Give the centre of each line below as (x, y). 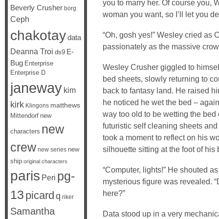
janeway (36, 88)
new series (52, 150)
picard (40, 195)
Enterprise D (28, 73)
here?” (114, 193)
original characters (45, 161)
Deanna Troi (32, 51)
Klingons (37, 106)
